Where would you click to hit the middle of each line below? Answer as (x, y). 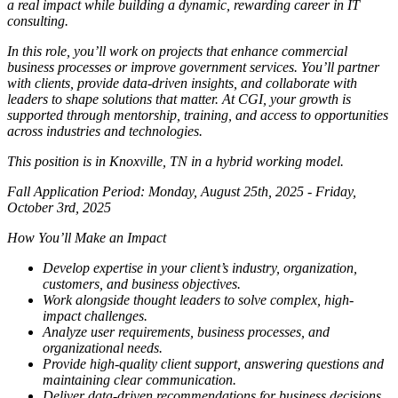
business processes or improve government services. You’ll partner (193, 67)
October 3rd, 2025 (59, 207)
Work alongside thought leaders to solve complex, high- (198, 299)
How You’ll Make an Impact (87, 237)
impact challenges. (95, 315)
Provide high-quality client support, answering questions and (213, 363)
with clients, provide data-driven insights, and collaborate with (182, 83)
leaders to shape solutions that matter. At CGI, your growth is (179, 99)
